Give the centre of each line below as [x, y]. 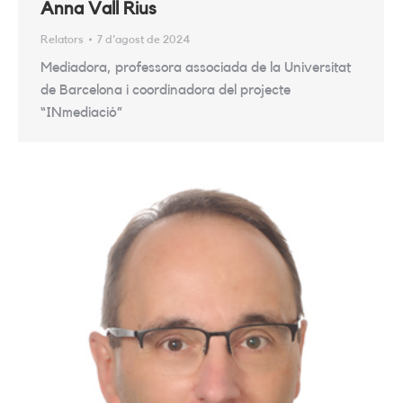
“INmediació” [81, 113]
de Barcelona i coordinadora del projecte [166, 90]
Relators [62, 40]
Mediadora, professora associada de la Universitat [196, 68]
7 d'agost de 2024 [143, 40]
